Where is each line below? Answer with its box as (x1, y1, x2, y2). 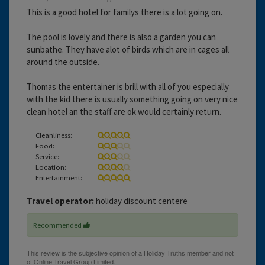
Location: (35, 161, 66, 172)
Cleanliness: (35, 130, 72, 140)
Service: (35, 151, 59, 161)
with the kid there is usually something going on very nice (27, 93, 238, 105)
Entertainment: (35, 172, 82, 182)
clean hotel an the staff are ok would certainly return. (27, 105, 221, 117)
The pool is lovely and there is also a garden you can (27, 31, 216, 43)
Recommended (33, 219, 83, 230)
